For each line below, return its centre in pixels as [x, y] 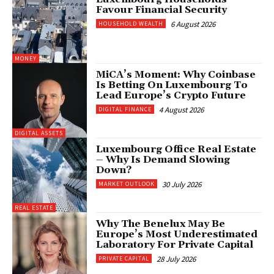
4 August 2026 [182, 109]
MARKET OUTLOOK [127, 183]
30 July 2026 [182, 184]
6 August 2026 [193, 24]
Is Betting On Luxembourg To [172, 85]
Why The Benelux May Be [161, 224]
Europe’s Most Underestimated [177, 235]
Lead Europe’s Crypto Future [171, 95]
